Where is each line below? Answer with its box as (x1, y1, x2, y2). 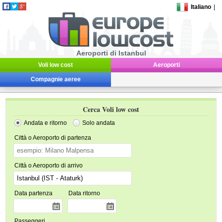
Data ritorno (68, 190, 101, 197)
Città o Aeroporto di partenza (14, 134, 92, 141)
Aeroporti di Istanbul (76, 49, 146, 57)
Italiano (191, 3, 212, 10)
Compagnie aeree (30, 76, 81, 83)
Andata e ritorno (24, 119, 67, 126)
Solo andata (82, 119, 115, 126)
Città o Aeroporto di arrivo (14, 162, 83, 169)
